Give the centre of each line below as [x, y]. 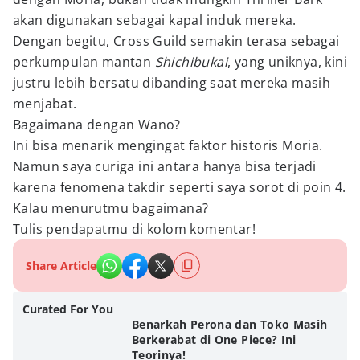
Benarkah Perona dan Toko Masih [229, 324]
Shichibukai [191, 62]
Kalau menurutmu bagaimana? [111, 208]
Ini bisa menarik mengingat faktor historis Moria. [168, 145]
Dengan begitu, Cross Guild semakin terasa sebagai [176, 41]
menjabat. [45, 104]
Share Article [61, 266]
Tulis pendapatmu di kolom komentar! [134, 229]
